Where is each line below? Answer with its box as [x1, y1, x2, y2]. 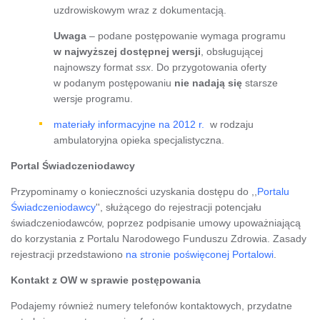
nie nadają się [174, 76, 242, 89]
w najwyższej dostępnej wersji [54, 45, 201, 57]
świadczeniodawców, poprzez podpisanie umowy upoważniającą [11, 216, 301, 229]
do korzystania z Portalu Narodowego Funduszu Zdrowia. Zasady [11, 232, 306, 244]
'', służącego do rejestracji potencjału [96, 201, 261, 213]
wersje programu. [54, 92, 133, 104]
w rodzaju [207, 118, 254, 130]
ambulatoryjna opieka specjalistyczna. [54, 134, 224, 146]
